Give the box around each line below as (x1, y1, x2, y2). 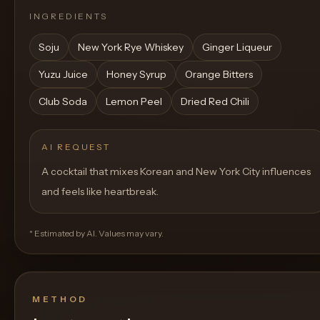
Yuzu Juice (39, 68, 88, 81)
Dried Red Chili (181, 95, 249, 108)
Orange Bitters (185, 68, 253, 81)
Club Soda (39, 95, 87, 108)
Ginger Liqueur (202, 41, 272, 54)
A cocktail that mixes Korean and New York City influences (41, 165, 311, 178)
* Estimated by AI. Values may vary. (29, 228, 164, 239)
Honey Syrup (106, 68, 166, 81)
